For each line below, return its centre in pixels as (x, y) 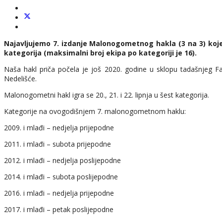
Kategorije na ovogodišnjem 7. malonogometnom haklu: (95, 111)
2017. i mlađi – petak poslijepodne (59, 209)
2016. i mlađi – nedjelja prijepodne (59, 193)
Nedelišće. (20, 78)
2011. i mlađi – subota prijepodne (57, 144)
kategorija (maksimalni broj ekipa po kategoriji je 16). (100, 53)
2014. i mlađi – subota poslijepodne (61, 176)
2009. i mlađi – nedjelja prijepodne (59, 127)
